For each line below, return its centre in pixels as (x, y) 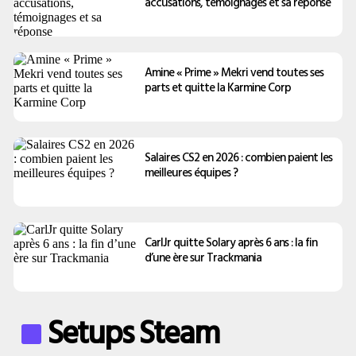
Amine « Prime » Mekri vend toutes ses (234, 72)
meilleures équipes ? (191, 172)
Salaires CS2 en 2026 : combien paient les (238, 157)
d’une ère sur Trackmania (203, 257)
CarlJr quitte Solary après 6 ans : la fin (230, 242)
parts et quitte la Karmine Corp (217, 87)
